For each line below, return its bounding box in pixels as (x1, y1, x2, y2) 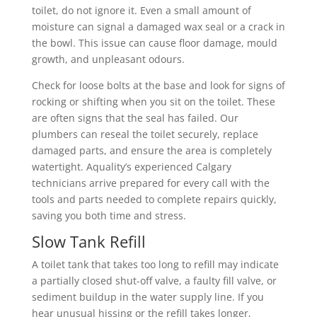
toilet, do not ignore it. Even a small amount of (31, 3, 251, 17)
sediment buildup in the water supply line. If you (31, 289, 264, 304)
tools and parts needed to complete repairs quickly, (31, 192, 277, 206)
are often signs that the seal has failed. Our (31, 110, 238, 125)
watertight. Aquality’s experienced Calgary (31, 159, 231, 173)
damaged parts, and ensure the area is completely (31, 143, 272, 157)
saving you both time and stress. (31, 208, 186, 222)
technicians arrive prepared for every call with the (31, 175, 270, 190)
